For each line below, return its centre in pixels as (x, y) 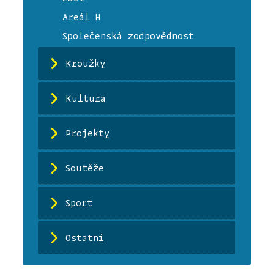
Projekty (88, 133)
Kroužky (86, 64)
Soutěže (85, 168)
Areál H (82, 17)
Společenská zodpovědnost (128, 36)
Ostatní (85, 238)
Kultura (86, 98)
